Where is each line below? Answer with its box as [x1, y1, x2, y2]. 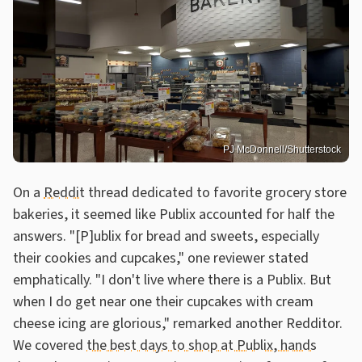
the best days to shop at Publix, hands [86, 335, 317, 356]
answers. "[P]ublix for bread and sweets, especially [13, 226, 319, 247]
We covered [13, 335, 86, 356]
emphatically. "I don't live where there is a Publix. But [13, 270, 331, 291]
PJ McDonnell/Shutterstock [223, 144, 341, 156]
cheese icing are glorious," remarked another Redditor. [13, 314, 343, 335]
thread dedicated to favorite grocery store [85, 183, 347, 204]
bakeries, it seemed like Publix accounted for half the [13, 204, 335, 225]
